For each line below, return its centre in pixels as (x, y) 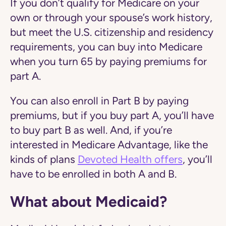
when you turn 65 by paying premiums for (108, 62)
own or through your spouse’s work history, (111, 18)
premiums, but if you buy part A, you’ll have (112, 116)
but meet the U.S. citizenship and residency (112, 33)
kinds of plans (44, 160)
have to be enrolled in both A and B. (93, 174)
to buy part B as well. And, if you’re (91, 130)
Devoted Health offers (130, 160)
